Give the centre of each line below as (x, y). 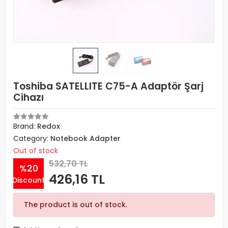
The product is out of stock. (76, 205)
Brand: (25, 126)
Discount (28, 180)
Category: (32, 138)
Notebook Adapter (85, 138)
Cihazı (28, 97)
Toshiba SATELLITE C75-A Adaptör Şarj (108, 86)
